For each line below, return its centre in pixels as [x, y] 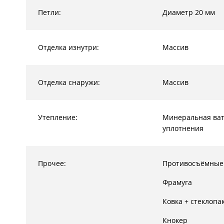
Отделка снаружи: [69, 82]
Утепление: [58, 117]
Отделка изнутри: [68, 47]
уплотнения [183, 128]
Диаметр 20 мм [189, 12]
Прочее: [52, 163]
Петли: [49, 12]
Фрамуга [177, 182]
